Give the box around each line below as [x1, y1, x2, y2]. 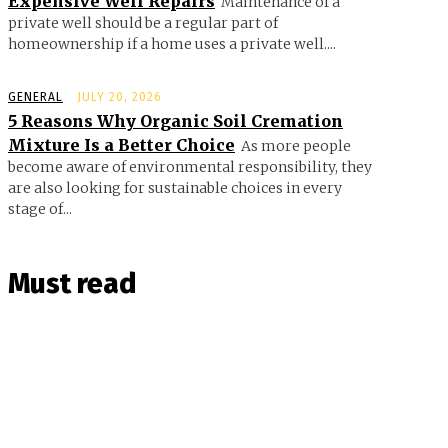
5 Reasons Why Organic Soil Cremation [8, 110, 343, 131]
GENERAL [8, 89, 63, 104]
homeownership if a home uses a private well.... [8, 34, 336, 53]
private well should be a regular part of [8, 13, 278, 32]
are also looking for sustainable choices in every [8, 178, 342, 197]
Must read [8, 266, 136, 300]
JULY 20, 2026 [77, 89, 162, 104]
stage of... [8, 199, 72, 218]
